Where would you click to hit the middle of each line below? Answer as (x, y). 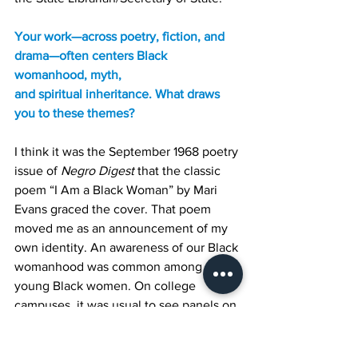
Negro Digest (97, 171)
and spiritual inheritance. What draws (119, 94)
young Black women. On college (107, 286)
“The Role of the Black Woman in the (119, 324)
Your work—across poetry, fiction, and (121, 36)
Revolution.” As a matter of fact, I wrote (125, 343)
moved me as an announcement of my (123, 228)
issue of (38, 171)
